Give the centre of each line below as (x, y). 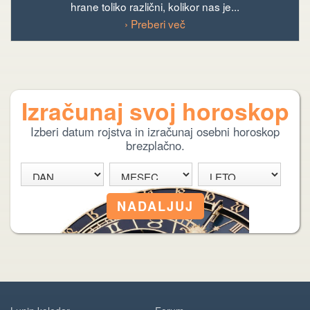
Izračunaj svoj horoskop (155, 111)
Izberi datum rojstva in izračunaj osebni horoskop (155, 131)
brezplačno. (155, 145)
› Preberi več (155, 24)
